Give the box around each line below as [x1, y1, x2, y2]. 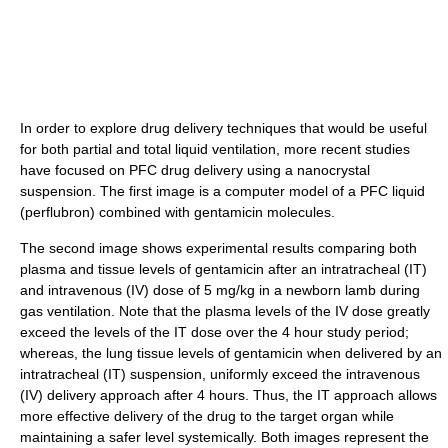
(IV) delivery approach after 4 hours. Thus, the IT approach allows [20, 386, 437, 403]
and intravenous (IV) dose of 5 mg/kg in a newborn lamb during [20, 281, 420, 298]
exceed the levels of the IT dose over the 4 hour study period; [20, 323, 409, 340]
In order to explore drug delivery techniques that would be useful [20, 119, 427, 136]
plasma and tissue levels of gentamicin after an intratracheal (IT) [20, 260, 427, 277]
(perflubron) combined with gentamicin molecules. [20, 203, 335, 220]
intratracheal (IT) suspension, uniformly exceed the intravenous [20, 365, 420, 382]
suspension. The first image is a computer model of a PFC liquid [20, 182, 425, 199]
